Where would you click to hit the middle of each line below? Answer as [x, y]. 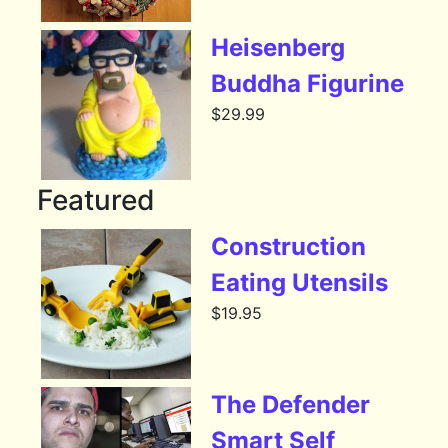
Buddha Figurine [308, 84]
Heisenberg [278, 48]
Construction [289, 247]
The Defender [291, 405]
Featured [96, 200]
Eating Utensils [300, 283]
